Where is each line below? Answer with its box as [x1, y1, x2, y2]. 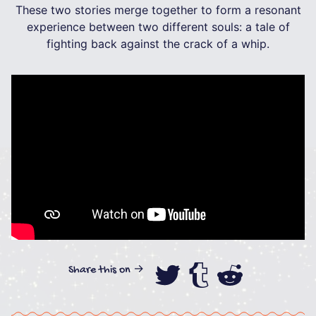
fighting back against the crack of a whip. [47, 36, 269, 51]
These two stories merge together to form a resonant [15, 2, 301, 17]
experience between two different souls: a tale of [26, 19, 290, 34]
